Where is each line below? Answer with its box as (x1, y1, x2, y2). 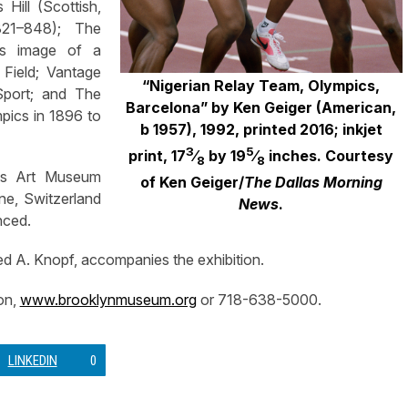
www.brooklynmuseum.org (19, 290, 197, 309)
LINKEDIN (7, 352, 57, 370)
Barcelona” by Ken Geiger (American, (126, 97, 397, 117)
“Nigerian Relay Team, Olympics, (142, 76, 381, 95)
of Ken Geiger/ (139, 173, 244, 192)
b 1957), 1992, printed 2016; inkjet (139, 119, 382, 138)
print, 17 (128, 147, 187, 166)
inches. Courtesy (265, 147, 394, 166)
